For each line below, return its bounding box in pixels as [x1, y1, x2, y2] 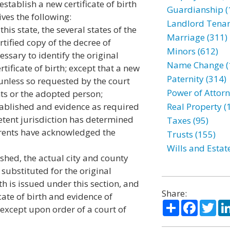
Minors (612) [166, 45, 218, 57]
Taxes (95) [166, 114, 208, 126]
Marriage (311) [166, 31, 227, 43]
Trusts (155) [166, 128, 216, 140]
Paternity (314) [166, 73, 226, 85]
